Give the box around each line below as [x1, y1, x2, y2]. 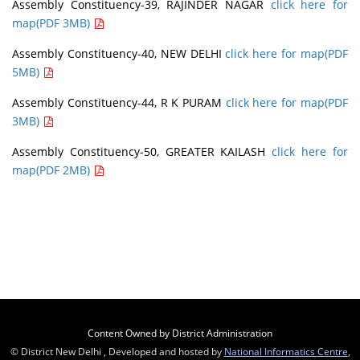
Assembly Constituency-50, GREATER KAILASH [12, 143, 266, 159]
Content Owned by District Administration [88, 325, 272, 339]
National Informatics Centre [223, 344, 348, 358]
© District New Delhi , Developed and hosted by [10, 344, 224, 358]
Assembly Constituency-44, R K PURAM [12, 94, 222, 110]
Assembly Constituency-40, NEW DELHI [12, 45, 222, 61]
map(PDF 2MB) [12, 162, 94, 178]
